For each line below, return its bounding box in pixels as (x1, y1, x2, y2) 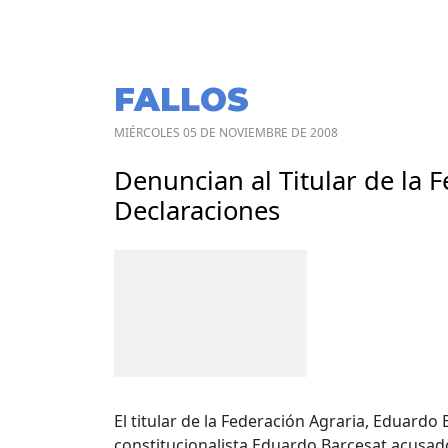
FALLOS (114, 80, 249, 120)
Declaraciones (114, 193, 280, 229)
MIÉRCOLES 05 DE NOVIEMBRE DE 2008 (114, 124, 338, 142)
